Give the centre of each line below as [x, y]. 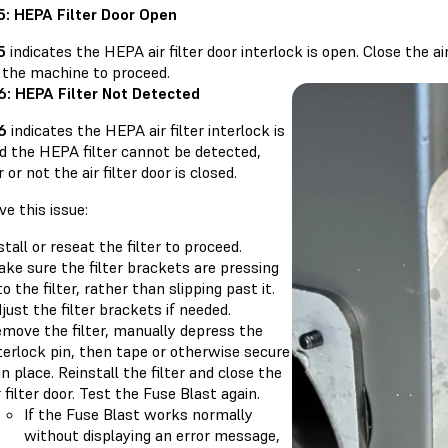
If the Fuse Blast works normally [138, 414]
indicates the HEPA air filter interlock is [148, 130]
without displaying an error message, [152, 435]
